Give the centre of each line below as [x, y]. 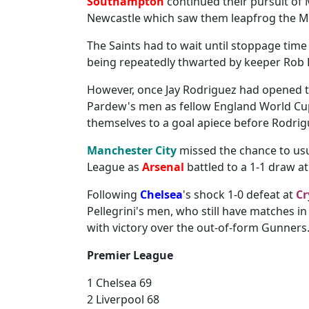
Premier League [130, 255]
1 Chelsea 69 [119, 283]
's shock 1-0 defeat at [239, 195]
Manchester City [132, 150]
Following [113, 195]
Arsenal [163, 167]
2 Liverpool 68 [123, 299]
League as [114, 167]
